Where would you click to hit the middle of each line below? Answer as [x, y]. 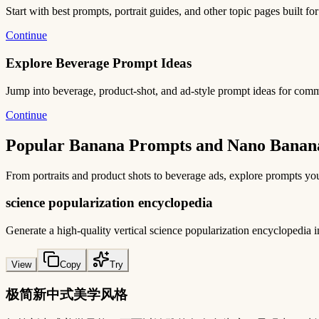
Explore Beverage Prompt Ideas [99, 63]
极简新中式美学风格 [67, 294]
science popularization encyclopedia [109, 203]
